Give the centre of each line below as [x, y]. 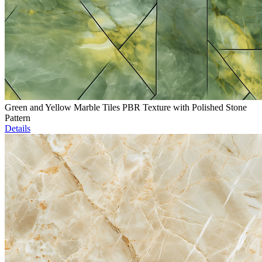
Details [18, 129]
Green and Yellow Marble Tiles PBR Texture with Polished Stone [126, 108]
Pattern [18, 118]
